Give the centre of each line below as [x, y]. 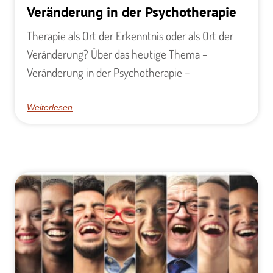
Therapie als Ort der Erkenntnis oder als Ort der [130, 36]
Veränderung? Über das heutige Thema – [117, 54]
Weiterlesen [50, 108]
